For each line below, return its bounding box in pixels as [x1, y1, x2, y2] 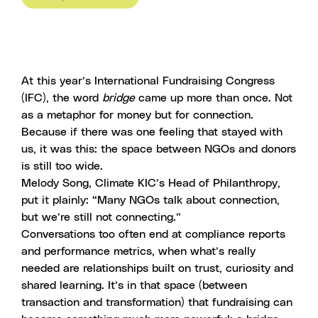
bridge [102, 92, 135, 104]
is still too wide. [21, 160, 103, 172]
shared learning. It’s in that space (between [21, 280, 247, 291]
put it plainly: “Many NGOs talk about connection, [21, 194, 280, 206]
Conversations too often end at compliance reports [21, 229, 285, 240]
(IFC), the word [21, 92, 102, 104]
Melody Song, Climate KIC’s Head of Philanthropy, [21, 177, 280, 189]
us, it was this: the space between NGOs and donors [21, 143, 296, 155]
